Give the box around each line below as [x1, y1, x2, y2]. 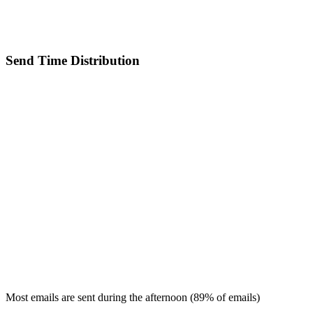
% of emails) [205, 291, 260, 303]
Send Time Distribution [6, 53, 140, 68]
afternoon [145, 291, 187, 303]
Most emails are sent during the [6, 291, 145, 303]
